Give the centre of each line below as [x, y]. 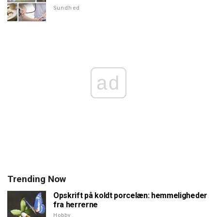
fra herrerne [76, 205]
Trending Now [37, 179]
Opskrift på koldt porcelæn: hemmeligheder [130, 196]
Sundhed [67, 8]
